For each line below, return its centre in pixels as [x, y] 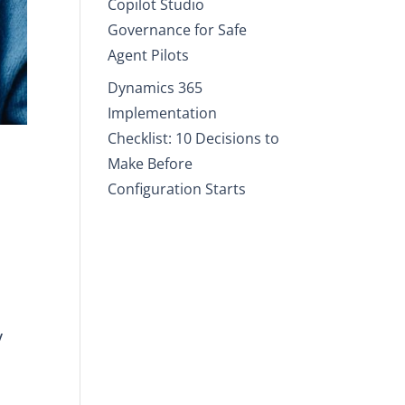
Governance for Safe [178, 29]
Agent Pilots [149, 55]
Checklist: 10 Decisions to [194, 138]
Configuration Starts [177, 188]
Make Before [151, 163]
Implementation [163, 113]
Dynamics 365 [155, 87]
